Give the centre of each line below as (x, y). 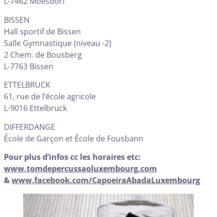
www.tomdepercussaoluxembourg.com (80, 169)
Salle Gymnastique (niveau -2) (58, 43)
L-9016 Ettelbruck (35, 108)
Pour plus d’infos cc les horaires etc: (72, 157)
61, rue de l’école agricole (50, 97)
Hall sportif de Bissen (42, 31)
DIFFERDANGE (30, 127)
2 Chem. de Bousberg (43, 54)
